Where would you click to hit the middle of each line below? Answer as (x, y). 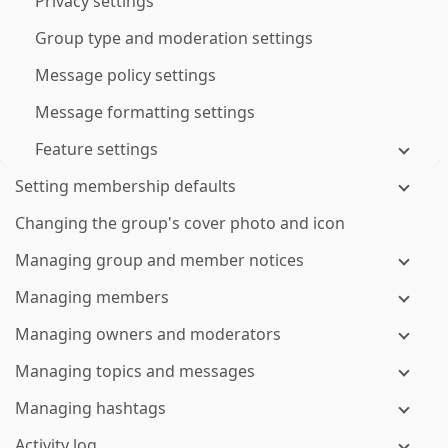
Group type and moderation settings (174, 38)
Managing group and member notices (159, 260)
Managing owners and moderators (148, 334)
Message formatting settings (145, 112)
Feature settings (96, 149)
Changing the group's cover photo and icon (180, 223)
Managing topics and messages (135, 371)
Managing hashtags (90, 408)
